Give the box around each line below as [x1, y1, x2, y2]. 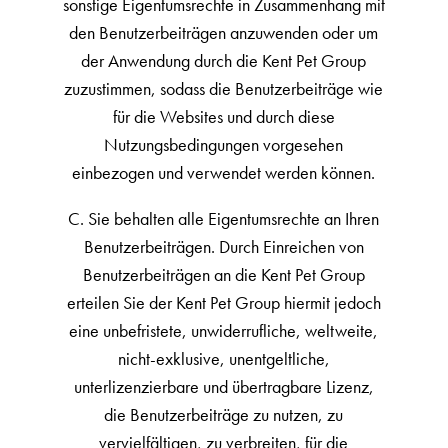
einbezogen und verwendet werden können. [72, 161, 376, 184]
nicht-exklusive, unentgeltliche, [117, 347, 330, 370]
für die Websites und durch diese [112, 105, 335, 128]
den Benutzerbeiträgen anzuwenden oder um [69, 21, 379, 44]
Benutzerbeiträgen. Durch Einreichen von [83, 235, 364, 258]
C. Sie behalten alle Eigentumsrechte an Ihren [68, 207, 380, 230]
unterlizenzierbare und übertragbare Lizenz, [73, 375, 374, 398]
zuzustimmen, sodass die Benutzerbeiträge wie [64, 77, 384, 100]
